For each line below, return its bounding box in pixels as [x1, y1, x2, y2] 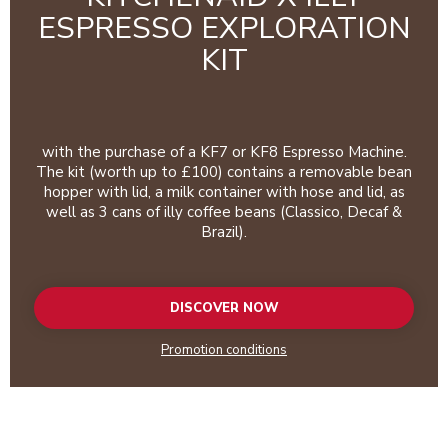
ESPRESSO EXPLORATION [37, 7, 411, 49]
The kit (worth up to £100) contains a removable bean [36, 161, 412, 182]
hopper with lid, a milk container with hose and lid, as [43, 181, 405, 202]
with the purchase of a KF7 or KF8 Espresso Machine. [41, 141, 407, 162]
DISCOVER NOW [169, 298, 279, 317]
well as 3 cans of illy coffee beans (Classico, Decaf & [46, 201, 402, 222]
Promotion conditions [161, 340, 287, 359]
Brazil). [201, 221, 247, 242]
